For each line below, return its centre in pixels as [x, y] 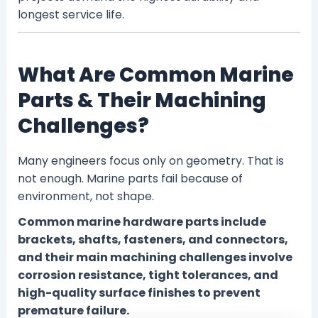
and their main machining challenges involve [155, 257]
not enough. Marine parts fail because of [130, 178]
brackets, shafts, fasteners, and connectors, [153, 239]
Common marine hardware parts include [142, 221]
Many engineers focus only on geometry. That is [150, 160]
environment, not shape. [86, 196]
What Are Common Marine [155, 75]
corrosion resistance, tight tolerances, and [148, 275]
